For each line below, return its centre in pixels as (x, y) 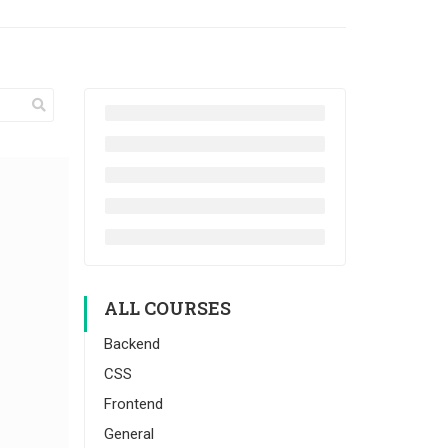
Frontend (133, 404)
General (128, 434)
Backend (131, 344)
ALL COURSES (167, 308)
